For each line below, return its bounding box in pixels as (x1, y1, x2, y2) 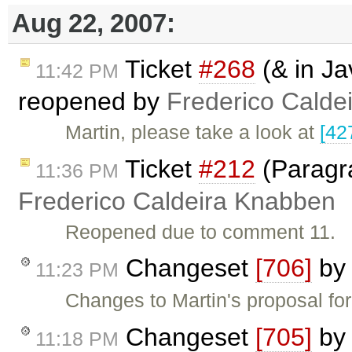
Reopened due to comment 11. (65, 220, 336, 243)
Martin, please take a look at (65, 120, 321, 143)
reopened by (18, 86, 167, 115)
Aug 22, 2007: (12, 9, 175, 38)
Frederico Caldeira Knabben (18, 186, 335, 215)
